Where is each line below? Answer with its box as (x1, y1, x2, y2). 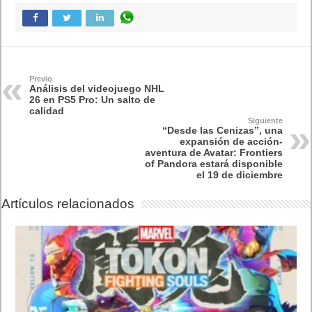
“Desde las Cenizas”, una (162, 125, 283, 136)
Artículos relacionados (1, 196, 135, 212)
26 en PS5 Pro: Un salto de (29, 94, 156, 106)
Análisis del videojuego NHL (29, 83, 165, 95)
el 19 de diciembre (196, 169, 283, 181)
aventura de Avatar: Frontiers (144, 147, 283, 159)
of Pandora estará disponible (144, 158, 283, 170)
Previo (29, 75, 53, 84)
